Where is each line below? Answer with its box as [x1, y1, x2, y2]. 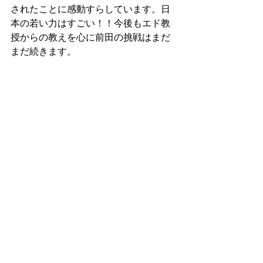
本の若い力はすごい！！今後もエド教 [11, 16, 170, 29]
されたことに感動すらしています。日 [11, 2, 170, 15]
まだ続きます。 [11, 45, 76, 58]
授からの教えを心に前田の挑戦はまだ [11, 31, 170, 43]
